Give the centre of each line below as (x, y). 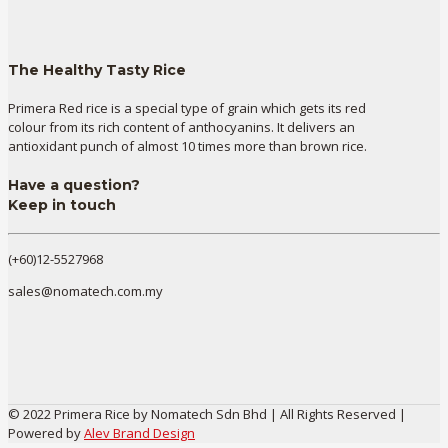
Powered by (46, 433)
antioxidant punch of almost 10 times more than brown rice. (187, 145)
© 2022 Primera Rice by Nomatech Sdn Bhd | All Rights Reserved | (207, 414)
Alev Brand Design (139, 433)
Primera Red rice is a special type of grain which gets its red (187, 107)
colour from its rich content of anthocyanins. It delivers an (181, 126)
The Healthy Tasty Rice (97, 70)
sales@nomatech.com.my (85, 291)
